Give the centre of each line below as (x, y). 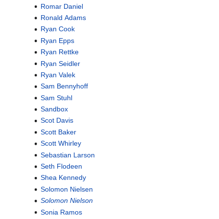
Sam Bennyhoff (64, 86)
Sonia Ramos (61, 212)
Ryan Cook (57, 29)
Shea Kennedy (63, 178)
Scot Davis (57, 120)
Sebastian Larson (67, 155)
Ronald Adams (63, 17)
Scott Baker (58, 132)
